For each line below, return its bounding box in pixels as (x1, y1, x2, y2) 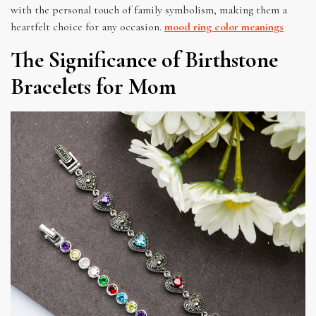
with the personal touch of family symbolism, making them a (11, 2, 287, 17)
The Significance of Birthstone (11, 45, 278, 73)
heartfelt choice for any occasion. (11, 19, 164, 34)
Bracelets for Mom (11, 72, 176, 100)
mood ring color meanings (164, 19, 284, 34)
